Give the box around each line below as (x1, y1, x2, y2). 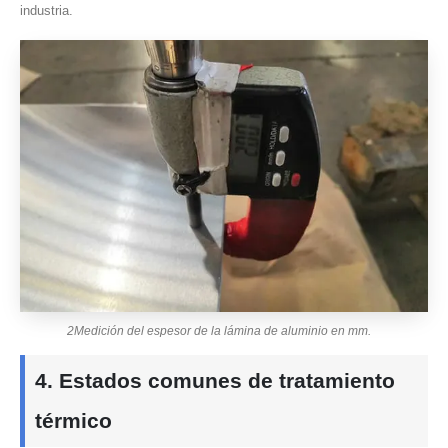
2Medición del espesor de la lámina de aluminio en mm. (67, 323, 371, 338)
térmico (35, 408, 112, 432)
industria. (20, 3, 73, 19)
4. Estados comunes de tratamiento (35, 368, 395, 392)
